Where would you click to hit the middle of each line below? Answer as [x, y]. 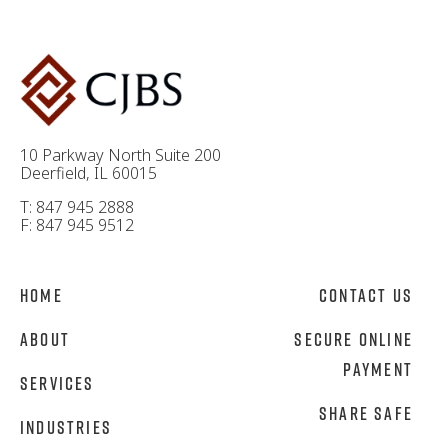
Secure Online [353, 339]
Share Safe [366, 413]
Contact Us [366, 295]
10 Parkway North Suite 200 [120, 155]
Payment [377, 369]
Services [57, 383]
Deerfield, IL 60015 [88, 173]
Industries [66, 427]
